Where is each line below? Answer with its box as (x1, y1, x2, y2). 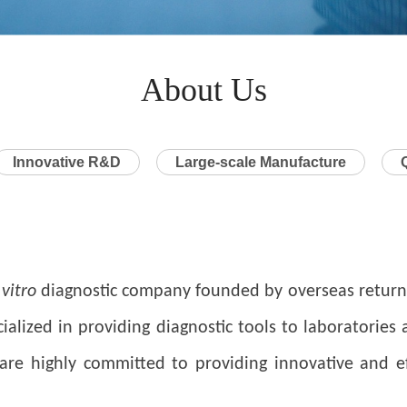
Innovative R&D (12, 154, 121, 170)
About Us (140, 71, 267, 108)
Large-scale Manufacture (174, 154, 346, 170)
